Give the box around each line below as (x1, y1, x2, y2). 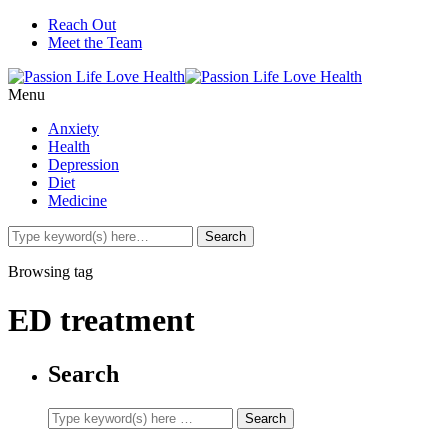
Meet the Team (48, 34, 142, 51)
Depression (48, 156, 119, 173)
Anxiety (48, 120, 99, 137)
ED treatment (8, 302, 195, 339)
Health (48, 138, 90, 155)
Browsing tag (8, 263, 93, 280)
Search (48, 360, 119, 387)
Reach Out (48, 16, 116, 33)
